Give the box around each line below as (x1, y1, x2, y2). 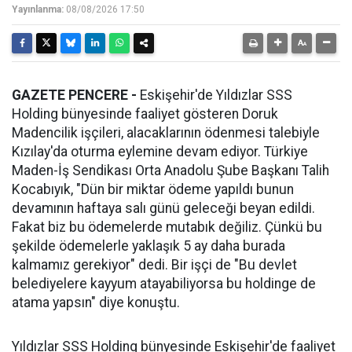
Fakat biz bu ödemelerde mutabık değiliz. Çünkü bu (12, 219, 322, 235)
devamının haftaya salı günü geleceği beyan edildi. (12, 200, 315, 216)
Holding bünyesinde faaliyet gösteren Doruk (12, 106, 278, 122)
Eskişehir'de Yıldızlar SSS (137, 87, 292, 103)
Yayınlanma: (12, 4, 64, 15)
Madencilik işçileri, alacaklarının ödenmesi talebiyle (12, 125, 320, 141)
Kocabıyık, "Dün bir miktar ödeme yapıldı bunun (12, 181, 294, 197)
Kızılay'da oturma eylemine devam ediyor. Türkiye (12, 144, 308, 159)
